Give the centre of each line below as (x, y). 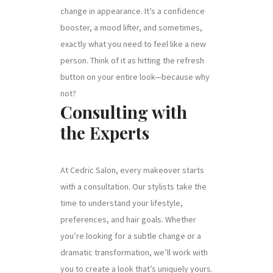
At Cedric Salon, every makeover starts (132, 170)
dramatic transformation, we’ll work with (134, 252)
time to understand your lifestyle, (122, 203)
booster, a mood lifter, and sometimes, (131, 27)
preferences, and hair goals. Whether (128, 219)
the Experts (105, 133)
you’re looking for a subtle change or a (131, 236)
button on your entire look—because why (135, 77)
